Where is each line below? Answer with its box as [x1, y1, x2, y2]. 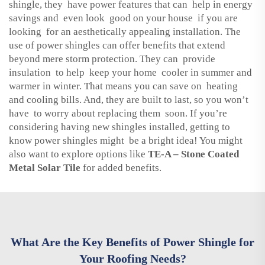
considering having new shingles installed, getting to [9, 121, 232, 132]
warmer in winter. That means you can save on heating [9, 80, 240, 92]
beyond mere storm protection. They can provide [9, 53, 215, 64]
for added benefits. [80, 161, 161, 173]
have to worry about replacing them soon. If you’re [9, 107, 227, 119]
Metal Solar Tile [9, 161, 80, 173]
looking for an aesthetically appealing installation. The [9, 25, 243, 37]
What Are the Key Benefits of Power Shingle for [11, 235, 254, 248]
